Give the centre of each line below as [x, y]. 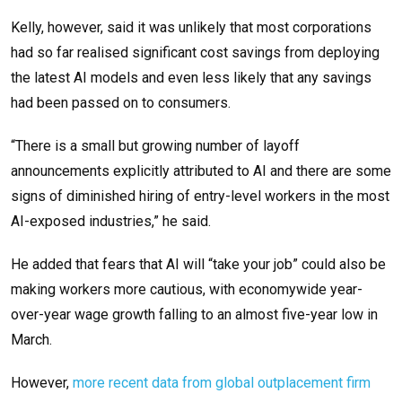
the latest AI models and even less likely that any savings [191, 78]
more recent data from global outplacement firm [222, 383]
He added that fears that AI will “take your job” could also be [198, 265]
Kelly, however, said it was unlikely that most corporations [191, 28]
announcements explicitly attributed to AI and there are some [201, 171]
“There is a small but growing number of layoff [155, 146]
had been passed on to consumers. [121, 103]
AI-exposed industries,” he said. [111, 222]
